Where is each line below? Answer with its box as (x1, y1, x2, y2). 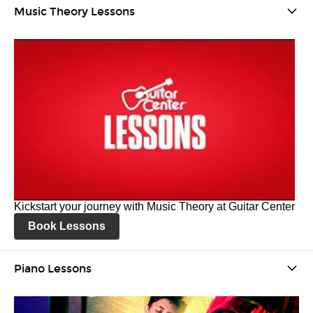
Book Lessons (28, 220, 105, 232)
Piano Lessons (14, 261, 92, 275)
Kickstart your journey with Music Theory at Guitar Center (14, 201, 295, 212)
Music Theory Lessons (14, 4, 135, 18)
